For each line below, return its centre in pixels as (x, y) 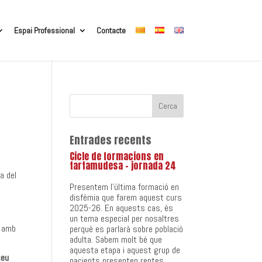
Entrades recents (111, 140)
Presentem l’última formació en (125, 187)
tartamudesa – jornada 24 (123, 166)
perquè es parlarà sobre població (127, 229)
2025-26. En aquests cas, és (122, 208)
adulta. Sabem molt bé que (116, 239)
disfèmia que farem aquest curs (126, 197)
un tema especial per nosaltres (125, 218)
